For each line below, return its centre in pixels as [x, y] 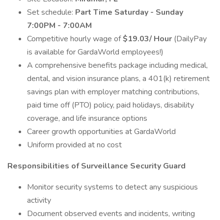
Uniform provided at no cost [74, 145]
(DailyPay [190, 39]
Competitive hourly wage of [75, 39]
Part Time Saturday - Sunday [129, 12]
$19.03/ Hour [148, 39]
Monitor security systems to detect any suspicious [112, 187]
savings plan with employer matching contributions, [113, 92]
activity [39, 200]
